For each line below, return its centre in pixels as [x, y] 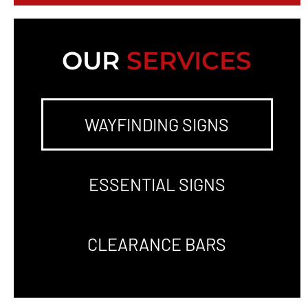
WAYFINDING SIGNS [157, 125]
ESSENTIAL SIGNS [157, 185]
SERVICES [189, 61]
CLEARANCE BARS [157, 244]
